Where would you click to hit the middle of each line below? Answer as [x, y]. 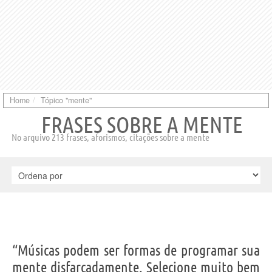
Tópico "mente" [66, 100]
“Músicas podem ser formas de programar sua [136, 250]
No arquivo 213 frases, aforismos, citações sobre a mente [110, 137]
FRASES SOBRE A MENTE [142, 124]
